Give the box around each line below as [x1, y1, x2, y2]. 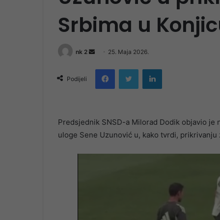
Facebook [114, 64, 144, 73]
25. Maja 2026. [108, 48, 149, 55]
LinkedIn [162, 64, 187, 73]
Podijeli [67, 75, 87, 82]
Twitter [138, 64, 160, 73]
